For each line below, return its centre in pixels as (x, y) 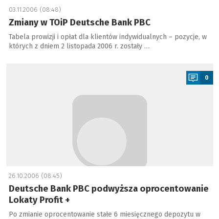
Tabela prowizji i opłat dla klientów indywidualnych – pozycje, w (108, 37)
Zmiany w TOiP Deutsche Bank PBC (79, 22)
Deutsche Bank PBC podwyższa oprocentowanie (109, 189)
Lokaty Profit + (39, 200)
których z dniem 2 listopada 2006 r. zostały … (79, 46)
